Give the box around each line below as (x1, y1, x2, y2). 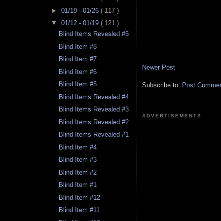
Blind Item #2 (59, 168, 97, 176)
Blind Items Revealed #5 (59, 30, 129, 38)
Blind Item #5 (59, 80, 97, 88)
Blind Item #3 (59, 156, 97, 164)
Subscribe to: (142, 81, 182, 89)
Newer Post (142, 63, 175, 71)
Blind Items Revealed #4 (59, 93, 129, 101)
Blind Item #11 (59, 206, 100, 214)
